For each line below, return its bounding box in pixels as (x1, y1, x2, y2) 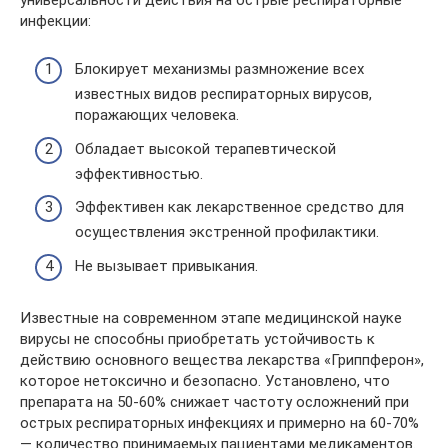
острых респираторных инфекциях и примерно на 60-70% (20, 413, 419, 432)
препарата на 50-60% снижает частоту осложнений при (20, 392, 409, 411)
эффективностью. (75, 164, 203, 183)
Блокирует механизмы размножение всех (75, 60, 364, 78)
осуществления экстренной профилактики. (75, 223, 379, 241)
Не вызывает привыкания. (75, 256, 258, 275)
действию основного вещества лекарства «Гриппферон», (20, 350, 424, 369)
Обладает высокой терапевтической (75, 139, 336, 158)
